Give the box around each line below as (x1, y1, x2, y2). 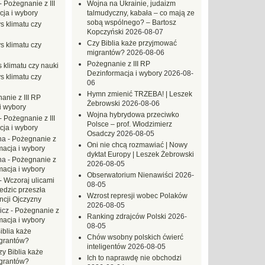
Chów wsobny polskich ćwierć (87, 233, 183, 241)
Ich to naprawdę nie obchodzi (87, 254, 182, 262)
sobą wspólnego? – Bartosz (87, 18, 176, 27)
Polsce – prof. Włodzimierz (87, 120, 172, 128)
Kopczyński (87, 28, 124, 36)
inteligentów (87, 243, 126, 251)
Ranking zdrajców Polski (87, 212, 166, 221)
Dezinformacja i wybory (87, 69, 162, 77)
